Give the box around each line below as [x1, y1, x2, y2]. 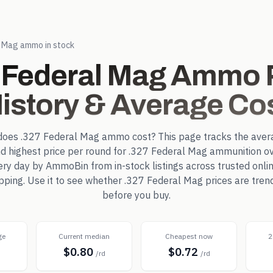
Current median [58, 232, 110, 241]
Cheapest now [165, 232, 213, 241]
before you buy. [102, 189, 171, 201]
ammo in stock [18, 40, 74, 51]
